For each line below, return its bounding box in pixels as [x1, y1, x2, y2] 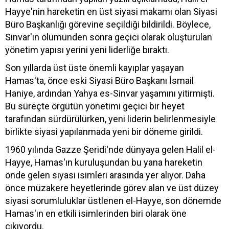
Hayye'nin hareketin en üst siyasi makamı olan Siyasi [5, 6, 217, 17]
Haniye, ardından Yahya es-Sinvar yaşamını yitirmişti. [5, 87, 215, 99]
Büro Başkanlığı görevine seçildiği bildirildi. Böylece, [5, 18, 211, 30]
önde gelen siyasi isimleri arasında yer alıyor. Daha [5, 169, 205, 180]
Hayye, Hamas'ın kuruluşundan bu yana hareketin [5, 156, 202, 168]
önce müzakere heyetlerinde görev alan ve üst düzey [5, 182, 219, 193]
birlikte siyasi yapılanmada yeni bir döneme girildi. [5, 126, 203, 137]
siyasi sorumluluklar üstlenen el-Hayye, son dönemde [5, 195, 221, 206]
